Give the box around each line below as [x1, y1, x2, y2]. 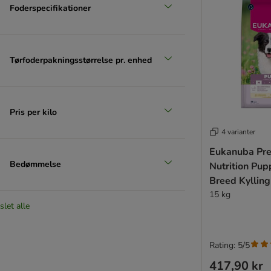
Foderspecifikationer [10, 2, 91, 14]
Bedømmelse [10, 158, 61, 170]
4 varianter [221, 126, 255, 137]
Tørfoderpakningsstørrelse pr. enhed [10, 54, 152, 66]
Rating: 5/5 [209, 239, 250, 251]
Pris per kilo [10, 106, 57, 118]
